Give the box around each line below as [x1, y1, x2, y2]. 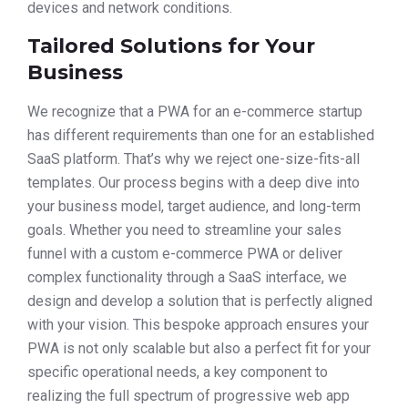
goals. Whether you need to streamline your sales [27, 221, 342, 240]
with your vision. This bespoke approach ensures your [27, 316, 369, 334]
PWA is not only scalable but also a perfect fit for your [27, 340, 371, 358]
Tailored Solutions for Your [27, 34, 315, 59]
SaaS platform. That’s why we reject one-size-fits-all [27, 150, 360, 168]
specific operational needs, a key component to [27, 363, 328, 382]
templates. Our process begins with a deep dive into [27, 174, 360, 192]
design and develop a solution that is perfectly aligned [27, 292, 372, 311]
